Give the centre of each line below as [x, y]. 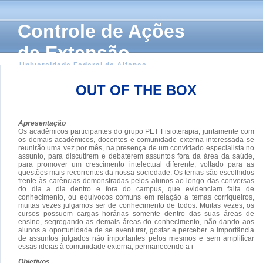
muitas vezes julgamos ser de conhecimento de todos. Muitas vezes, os [136, 205]
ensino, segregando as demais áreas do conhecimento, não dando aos [136, 222]
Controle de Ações [101, 31]
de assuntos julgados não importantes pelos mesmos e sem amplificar [136, 238]
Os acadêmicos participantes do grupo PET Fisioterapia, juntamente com [136, 131]
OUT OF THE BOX [136, 90]
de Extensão [74, 53]
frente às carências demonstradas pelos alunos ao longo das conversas [136, 181]
